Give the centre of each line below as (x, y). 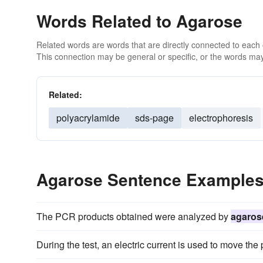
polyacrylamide (88, 118)
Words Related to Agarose (139, 21)
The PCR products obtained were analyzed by (134, 216)
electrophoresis (221, 118)
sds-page (154, 118)
